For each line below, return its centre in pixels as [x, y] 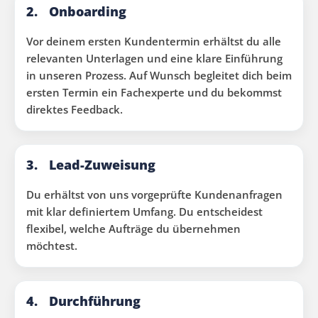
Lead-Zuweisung [102, 165]
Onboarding [88, 11]
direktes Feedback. [75, 109]
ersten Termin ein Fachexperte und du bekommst [154, 92]
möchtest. [52, 246]
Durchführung [95, 301]
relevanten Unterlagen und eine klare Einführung [154, 58]
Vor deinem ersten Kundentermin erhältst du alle [154, 41]
